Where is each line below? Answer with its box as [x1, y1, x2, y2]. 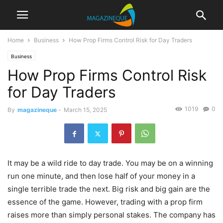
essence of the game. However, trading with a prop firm [7, 197, 203, 207]
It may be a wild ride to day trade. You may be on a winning [7, 158, 213, 168]
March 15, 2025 [64, 106, 107, 113]
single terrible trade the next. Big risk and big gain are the [7, 184, 210, 194]
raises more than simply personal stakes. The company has [7, 210, 216, 220]
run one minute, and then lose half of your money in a [7, 171, 195, 181]
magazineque [17, 106, 57, 113]
